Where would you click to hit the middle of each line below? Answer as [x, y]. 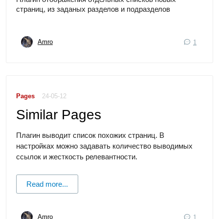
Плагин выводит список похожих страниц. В [90, 135]
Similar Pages [59, 114]
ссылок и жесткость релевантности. [78, 156]
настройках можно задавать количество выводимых [104, 146]
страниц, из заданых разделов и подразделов [93, 9]
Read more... [47, 184]
